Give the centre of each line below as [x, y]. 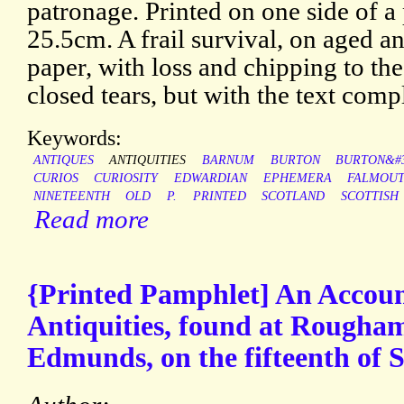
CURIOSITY [126, 179]
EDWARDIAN [210, 179]
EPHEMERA [297, 179]
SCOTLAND [294, 197]
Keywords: [74, 138]
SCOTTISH [369, 197]
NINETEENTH [71, 197]
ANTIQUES [63, 161]
